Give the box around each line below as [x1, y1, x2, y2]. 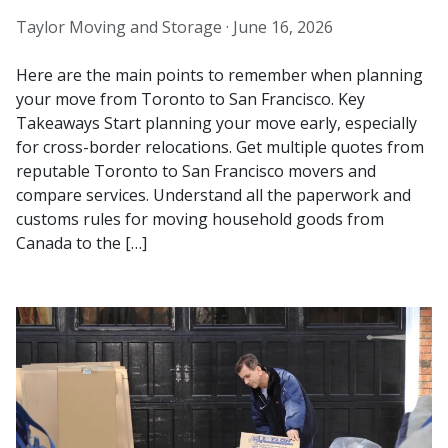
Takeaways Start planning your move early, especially [16, 111, 417, 134]
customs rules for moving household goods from [16, 207, 384, 230]
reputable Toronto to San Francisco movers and [16, 159, 376, 182]
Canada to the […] [16, 231, 147, 254]
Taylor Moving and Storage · [16, 15, 233, 38]
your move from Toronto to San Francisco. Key [16, 87, 365, 110]
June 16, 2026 [233, 15, 333, 38]
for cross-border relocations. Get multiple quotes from [16, 135, 424, 158]
